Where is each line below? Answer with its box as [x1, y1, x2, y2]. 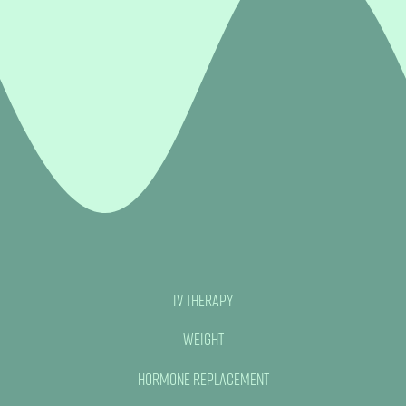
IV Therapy [173, 289, 233, 312]
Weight [182, 328, 224, 351]
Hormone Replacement [137, 367, 269, 390]
